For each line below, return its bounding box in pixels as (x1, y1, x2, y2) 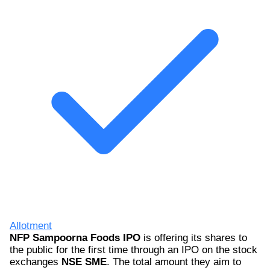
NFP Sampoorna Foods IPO (10, 231, 140, 243)
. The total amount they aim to (107, 256, 241, 268)
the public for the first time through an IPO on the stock (10, 243, 257, 256)
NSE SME (61, 256, 107, 268)
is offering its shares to (140, 231, 247, 243)
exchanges (10, 256, 61, 268)
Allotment (10, 219, 52, 231)
